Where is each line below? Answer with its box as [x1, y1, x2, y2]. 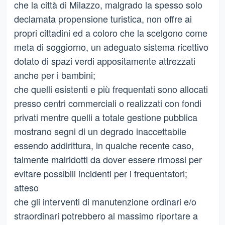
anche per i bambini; [14, 68, 95, 81]
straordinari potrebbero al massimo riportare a [14, 208, 198, 222]
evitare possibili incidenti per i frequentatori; [14, 166, 187, 180]
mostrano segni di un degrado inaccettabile [14, 124, 186, 138]
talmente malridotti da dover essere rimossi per [14, 152, 202, 166]
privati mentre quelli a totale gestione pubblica [14, 110, 197, 124]
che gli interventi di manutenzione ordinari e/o [14, 194, 196, 208]
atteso [14, 180, 39, 194]
